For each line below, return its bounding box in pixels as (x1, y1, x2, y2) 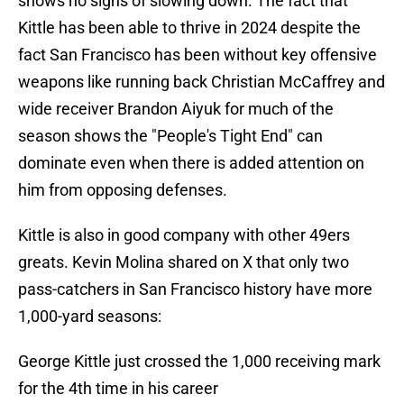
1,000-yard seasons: (18, 307, 161, 326)
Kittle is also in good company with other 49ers (18, 225, 350, 245)
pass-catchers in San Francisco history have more (18, 280, 372, 299)
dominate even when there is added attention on (18, 153, 364, 173)
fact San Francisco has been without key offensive (18, 45, 377, 65)
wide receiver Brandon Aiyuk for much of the (18, 99, 334, 119)
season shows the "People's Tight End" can (18, 126, 323, 146)
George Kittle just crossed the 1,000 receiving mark (18, 352, 381, 372)
